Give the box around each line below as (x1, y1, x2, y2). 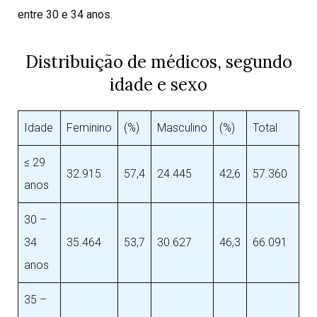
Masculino (157, 121, 207, 134)
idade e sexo (110, 74, 207, 96)
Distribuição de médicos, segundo (25, 51, 292, 73)
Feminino (67, 121, 112, 134)
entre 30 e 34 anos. (18, 8, 113, 21)
